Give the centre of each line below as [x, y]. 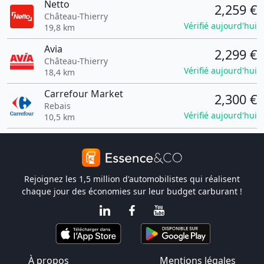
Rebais [57, 106]
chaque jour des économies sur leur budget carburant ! [132, 191]
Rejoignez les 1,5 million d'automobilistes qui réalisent [132, 179]
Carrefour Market [83, 94]
